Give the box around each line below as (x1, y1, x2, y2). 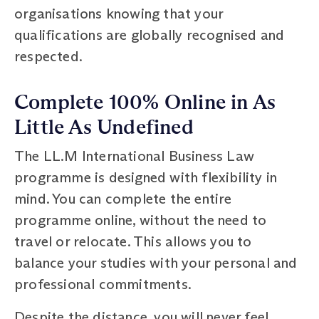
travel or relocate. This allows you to (14, 232, 252, 250)
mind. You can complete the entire (14, 189, 232, 207)
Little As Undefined (14, 115, 194, 140)
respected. (14, 47, 83, 65)
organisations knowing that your (14, 4, 224, 22)
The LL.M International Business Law (14, 147, 255, 164)
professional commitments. (14, 275, 192, 293)
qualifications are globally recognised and (14, 26, 285, 43)
